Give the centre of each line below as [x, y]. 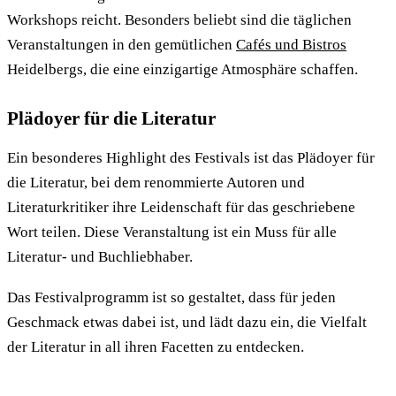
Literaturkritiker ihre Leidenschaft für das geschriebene [181, 208]
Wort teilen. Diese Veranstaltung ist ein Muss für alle [172, 232]
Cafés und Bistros [291, 45]
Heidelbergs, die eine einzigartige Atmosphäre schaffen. [183, 70]
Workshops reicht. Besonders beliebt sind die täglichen [179, 20]
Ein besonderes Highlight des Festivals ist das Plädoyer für [191, 158]
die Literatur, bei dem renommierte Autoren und [156, 183]
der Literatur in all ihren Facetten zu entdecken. [156, 346]
